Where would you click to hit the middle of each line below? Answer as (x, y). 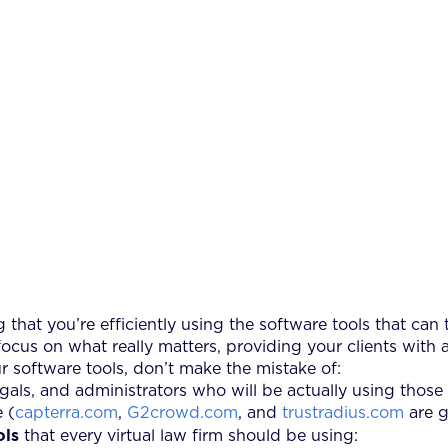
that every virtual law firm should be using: (188, 435)
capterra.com (66, 412)
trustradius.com (343, 412)
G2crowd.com (182, 412)
